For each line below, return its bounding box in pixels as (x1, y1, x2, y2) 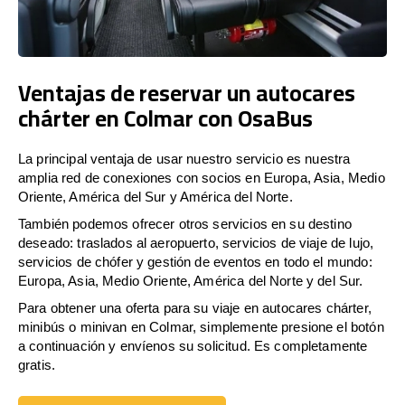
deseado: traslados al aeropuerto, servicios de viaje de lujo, (18, 234, 374, 250)
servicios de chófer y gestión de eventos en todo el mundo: (18, 253, 372, 269)
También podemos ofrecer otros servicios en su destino (18, 215, 352, 231)
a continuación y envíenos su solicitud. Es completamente (18, 337, 368, 353)
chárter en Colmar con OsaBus (18, 96, 313, 139)
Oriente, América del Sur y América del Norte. (18, 188, 293, 204)
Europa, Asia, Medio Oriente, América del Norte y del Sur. (18, 272, 363, 288)
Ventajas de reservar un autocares (18, 71, 355, 114)
